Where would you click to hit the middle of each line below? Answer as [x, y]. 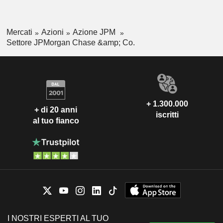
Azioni [52, 32]
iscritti [167, 114]
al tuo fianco [56, 121]
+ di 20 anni [56, 110]
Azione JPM [95, 32]
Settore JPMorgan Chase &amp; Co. [70, 42]
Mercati [19, 32]
